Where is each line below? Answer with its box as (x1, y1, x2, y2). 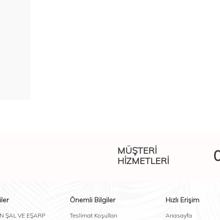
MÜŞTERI (117, 145, 157, 157)
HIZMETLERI (117, 155, 169, 167)
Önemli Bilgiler (69, 195, 115, 205)
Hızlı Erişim (165, 195, 199, 205)
